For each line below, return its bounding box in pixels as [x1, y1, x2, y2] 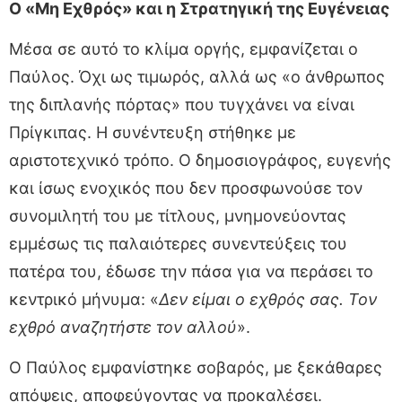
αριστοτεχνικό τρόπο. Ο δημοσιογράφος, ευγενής [9, 150, 391, 170]
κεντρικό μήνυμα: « [9, 289, 159, 309]
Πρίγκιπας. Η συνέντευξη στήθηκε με [9, 122, 296, 142]
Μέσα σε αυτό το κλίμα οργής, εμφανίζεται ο [9, 39, 358, 58]
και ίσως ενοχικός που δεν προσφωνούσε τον [9, 178, 363, 197]
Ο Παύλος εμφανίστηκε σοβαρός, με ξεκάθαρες [9, 357, 382, 377]
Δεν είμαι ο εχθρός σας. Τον [159, 289, 377, 309]
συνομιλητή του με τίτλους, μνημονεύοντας [9, 205, 346, 225]
